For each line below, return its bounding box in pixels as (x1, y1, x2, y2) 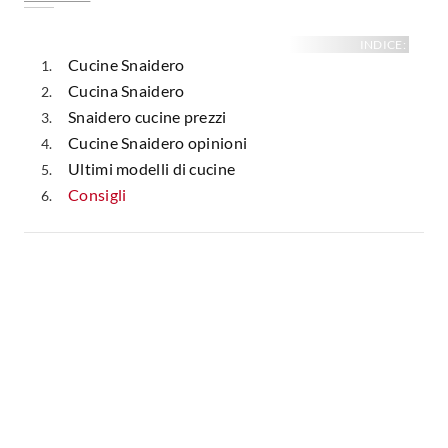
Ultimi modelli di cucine (68, 159, 236, 178)
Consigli (68, 185, 127, 204)
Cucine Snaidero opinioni (68, 133, 248, 152)
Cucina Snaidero (68, 81, 185, 100)
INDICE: (359, 37, 406, 52)
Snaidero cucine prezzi (68, 107, 227, 126)
